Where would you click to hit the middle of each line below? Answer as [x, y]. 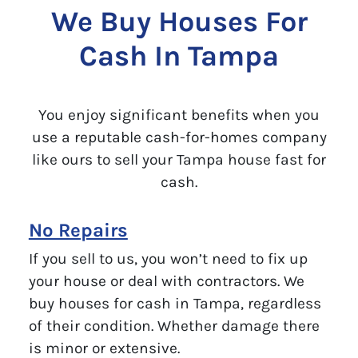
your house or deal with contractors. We [166, 280]
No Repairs [78, 230]
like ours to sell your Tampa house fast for [179, 159]
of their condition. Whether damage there [174, 325]
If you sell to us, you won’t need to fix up [168, 258]
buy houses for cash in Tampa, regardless [175, 303]
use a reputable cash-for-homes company [179, 137]
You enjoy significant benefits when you [179, 114]
